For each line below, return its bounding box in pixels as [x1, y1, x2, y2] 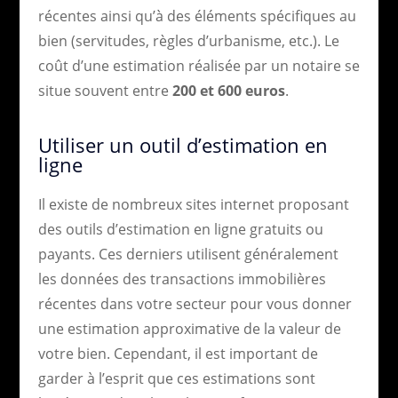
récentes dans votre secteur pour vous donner [37, 293, 352, 314]
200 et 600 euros [171, 80, 285, 100]
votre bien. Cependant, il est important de [37, 343, 318, 363]
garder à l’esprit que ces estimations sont [37, 368, 315, 388]
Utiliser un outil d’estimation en [37, 131, 328, 158]
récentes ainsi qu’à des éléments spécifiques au [37, 5, 356, 26]
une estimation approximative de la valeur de [37, 318, 341, 338]
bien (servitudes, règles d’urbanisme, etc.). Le [37, 30, 339, 51]
